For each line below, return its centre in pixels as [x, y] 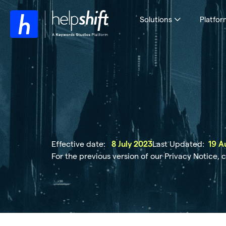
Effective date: [80, 144]
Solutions [156, 20]
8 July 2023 [131, 144]
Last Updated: [180, 144]
